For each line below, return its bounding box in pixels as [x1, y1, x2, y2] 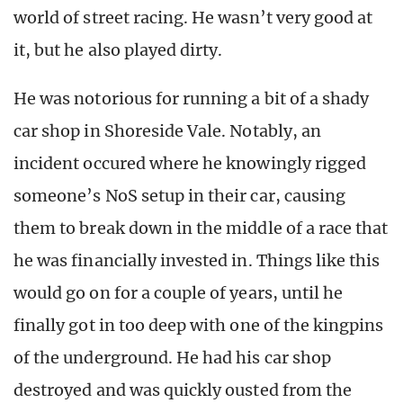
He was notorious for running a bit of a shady [13, 88, 370, 110]
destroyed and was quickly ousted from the [13, 380, 353, 401]
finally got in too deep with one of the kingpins [13, 315, 384, 336]
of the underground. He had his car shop [13, 347, 331, 369]
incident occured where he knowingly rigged [13, 153, 367, 175]
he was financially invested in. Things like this [13, 250, 381, 272]
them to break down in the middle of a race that [13, 218, 389, 239]
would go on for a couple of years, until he [13, 282, 344, 304]
